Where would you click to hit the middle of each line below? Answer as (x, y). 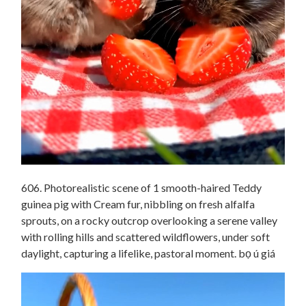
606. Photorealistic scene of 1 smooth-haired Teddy (141, 188)
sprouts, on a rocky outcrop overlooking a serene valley (149, 221)
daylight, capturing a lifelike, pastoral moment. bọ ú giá (148, 253)
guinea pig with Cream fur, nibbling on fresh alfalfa (138, 204)
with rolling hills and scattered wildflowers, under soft (145, 237)
